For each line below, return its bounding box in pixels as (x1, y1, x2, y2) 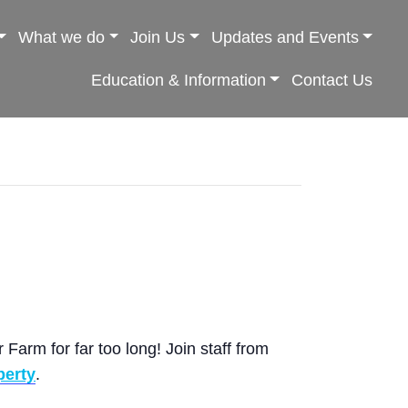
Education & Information (90, 70, 266, 89)
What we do (17, 27, 105, 46)
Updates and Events (210, 27, 359, 46)
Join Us (130, 27, 186, 46)
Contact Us (291, 70, 372, 89)
